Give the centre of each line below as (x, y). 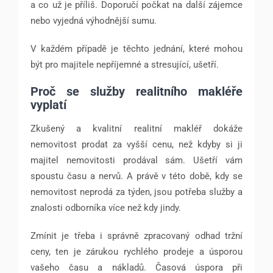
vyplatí (48, 105)
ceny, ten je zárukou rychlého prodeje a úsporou (136, 251)
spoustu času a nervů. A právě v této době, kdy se (136, 176)
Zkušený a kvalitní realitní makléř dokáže (136, 128)
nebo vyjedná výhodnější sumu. (94, 20)
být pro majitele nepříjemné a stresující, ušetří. (126, 64)
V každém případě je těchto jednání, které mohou (136, 48)
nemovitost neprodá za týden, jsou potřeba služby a (136, 192)
